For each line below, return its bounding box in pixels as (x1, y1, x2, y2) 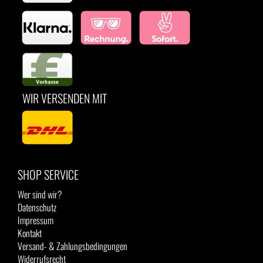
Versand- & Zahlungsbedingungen (18, 239, 127, 253)
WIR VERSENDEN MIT (18, 89, 107, 107)
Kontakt (18, 226, 42, 240)
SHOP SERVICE (18, 166, 79, 183)
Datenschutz (18, 200, 56, 214)
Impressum (18, 213, 53, 227)
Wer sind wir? (18, 187, 62, 201)
